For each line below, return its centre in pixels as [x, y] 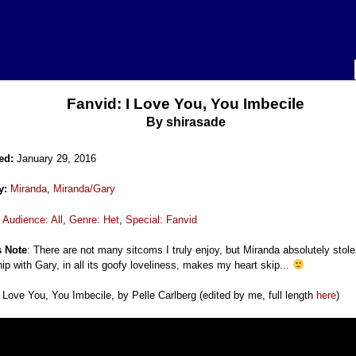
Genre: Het [95, 219]
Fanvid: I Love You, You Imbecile [186, 104]
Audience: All [33, 219]
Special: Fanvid [162, 219]
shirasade [195, 122]
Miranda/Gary [85, 189]
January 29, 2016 [57, 159]
